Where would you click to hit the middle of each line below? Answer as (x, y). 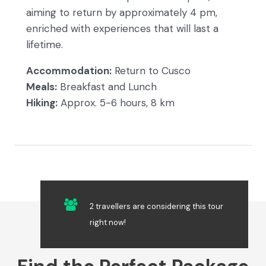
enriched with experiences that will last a (122, 29)
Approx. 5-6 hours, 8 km (116, 103)
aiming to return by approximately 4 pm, (122, 13)
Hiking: (42, 103)
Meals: (42, 87)
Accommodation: (69, 71)
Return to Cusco (151, 71)
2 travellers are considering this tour (156, 206)
